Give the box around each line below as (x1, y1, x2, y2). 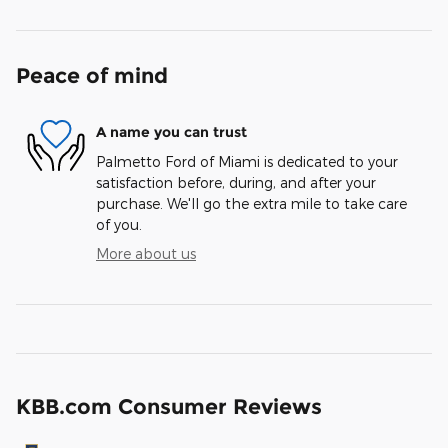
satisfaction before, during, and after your (96, 174, 376, 192)
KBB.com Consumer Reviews (16, 394, 322, 420)
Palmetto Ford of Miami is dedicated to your (96, 153, 398, 171)
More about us (96, 245, 196, 263)
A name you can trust (96, 122, 247, 141)
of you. (96, 216, 142, 234)
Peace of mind (16, 63, 168, 89)
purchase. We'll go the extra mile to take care (96, 195, 407, 213)
